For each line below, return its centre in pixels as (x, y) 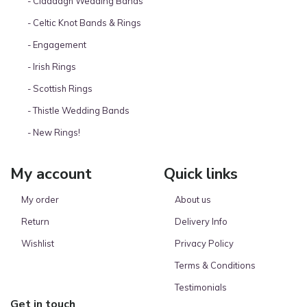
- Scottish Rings (57, 88)
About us (193, 199)
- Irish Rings (49, 66)
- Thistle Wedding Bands (75, 110)
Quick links (201, 173)
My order (40, 199)
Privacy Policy (204, 243)
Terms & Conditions (215, 265)
